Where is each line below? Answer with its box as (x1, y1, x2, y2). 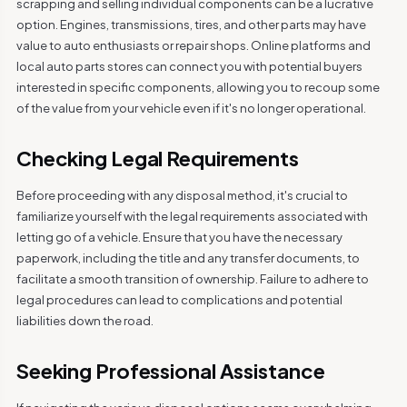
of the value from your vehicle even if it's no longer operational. (15, 101, 366, 115)
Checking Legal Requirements (15, 145, 299, 171)
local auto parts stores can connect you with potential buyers (15, 59, 362, 74)
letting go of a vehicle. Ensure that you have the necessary (15, 230, 342, 244)
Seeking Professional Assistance (15, 358, 325, 383)
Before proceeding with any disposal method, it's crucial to (15, 188, 348, 203)
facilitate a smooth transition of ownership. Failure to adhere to (15, 272, 369, 286)
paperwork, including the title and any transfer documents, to (15, 251, 360, 265)
